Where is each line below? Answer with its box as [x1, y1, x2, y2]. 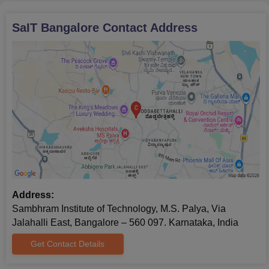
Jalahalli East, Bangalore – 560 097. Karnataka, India [12, 217, 238, 228]
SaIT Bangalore [12, 20, 99, 34]
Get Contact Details [31, 238, 105, 249]
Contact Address [99, 20, 198, 34]
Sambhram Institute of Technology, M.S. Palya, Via [12, 203, 226, 214]
